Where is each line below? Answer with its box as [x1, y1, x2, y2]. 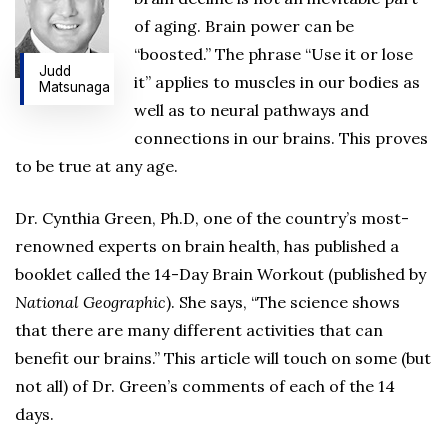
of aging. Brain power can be [134, 16, 354, 36]
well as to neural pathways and [134, 100, 369, 120]
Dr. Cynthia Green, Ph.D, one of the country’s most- [15, 208, 409, 228]
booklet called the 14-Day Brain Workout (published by [15, 264, 426, 284]
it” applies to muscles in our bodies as [134, 72, 420, 92]
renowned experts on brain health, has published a [15, 236, 399, 256]
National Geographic [15, 292, 166, 312]
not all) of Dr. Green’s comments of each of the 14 [15, 376, 395, 396]
